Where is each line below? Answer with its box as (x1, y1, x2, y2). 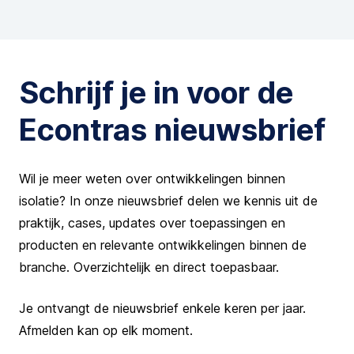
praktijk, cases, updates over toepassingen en (19, 214, 285, 231)
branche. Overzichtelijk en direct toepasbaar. (19, 258, 279, 275)
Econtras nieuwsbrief (19, 111, 326, 148)
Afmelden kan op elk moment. (19, 322, 193, 338)
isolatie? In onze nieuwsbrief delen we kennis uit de (19, 192, 318, 209)
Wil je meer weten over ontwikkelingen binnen (19, 170, 285, 186)
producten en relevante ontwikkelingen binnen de (19, 236, 307, 253)
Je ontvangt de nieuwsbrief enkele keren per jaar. (19, 299, 306, 316)
